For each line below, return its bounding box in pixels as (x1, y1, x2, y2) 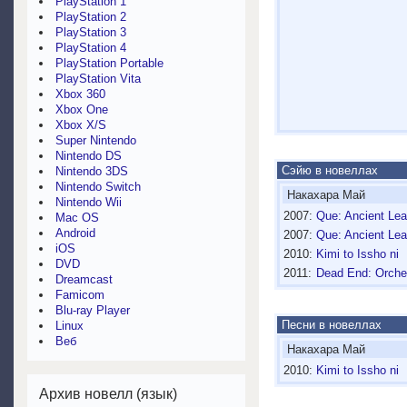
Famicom (55, 288, 104, 302)
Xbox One (55, 103, 108, 116)
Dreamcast (55, 273, 113, 286)
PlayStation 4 (55, 41, 126, 55)
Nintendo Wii (55, 195, 122, 209)
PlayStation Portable (55, 56, 164, 70)
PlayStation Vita (55, 72, 141, 85)
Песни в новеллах (278, 318, 382, 333)
